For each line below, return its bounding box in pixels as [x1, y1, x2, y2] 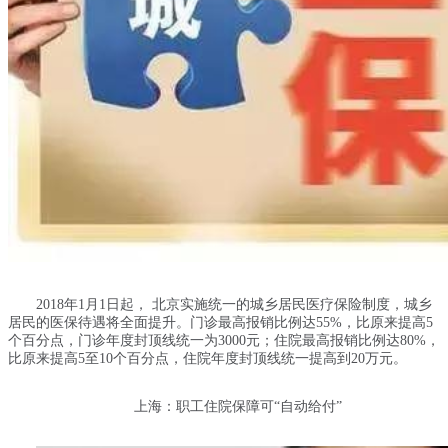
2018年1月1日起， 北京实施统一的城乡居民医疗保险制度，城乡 [36, 296, 432, 312]
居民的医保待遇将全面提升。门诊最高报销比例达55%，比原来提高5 [8, 314, 433, 330]
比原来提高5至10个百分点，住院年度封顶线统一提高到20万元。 [8, 350, 407, 366]
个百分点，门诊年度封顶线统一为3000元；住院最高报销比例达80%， [8, 332, 440, 348]
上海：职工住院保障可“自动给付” [134, 398, 342, 414]
